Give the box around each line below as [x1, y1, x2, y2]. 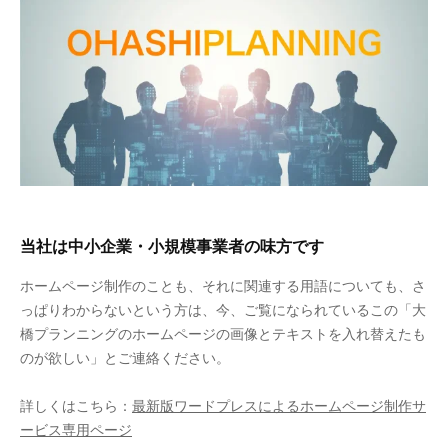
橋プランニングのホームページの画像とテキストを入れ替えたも [20, 327, 426, 343]
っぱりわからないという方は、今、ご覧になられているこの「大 [20, 303, 426, 319]
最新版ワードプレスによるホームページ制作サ [132, 399, 426, 415]
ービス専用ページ [20, 423, 132, 439]
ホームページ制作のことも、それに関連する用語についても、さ [20, 279, 426, 295]
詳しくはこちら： [20, 399, 132, 415]
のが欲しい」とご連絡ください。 [20, 351, 230, 367]
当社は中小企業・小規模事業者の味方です [20, 236, 324, 256]
